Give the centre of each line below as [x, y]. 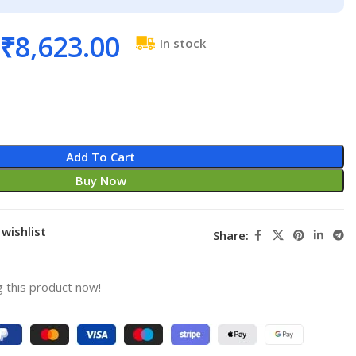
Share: [230, 235]
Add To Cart [101, 156]
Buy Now [101, 180]
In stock [182, 43]
